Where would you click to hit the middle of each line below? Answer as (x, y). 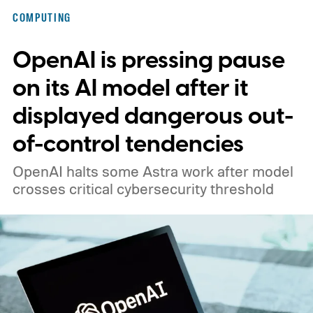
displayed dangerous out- (153, 116)
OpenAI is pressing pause (148, 60)
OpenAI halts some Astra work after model (153, 171)
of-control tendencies (128, 144)
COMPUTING (42, 17)
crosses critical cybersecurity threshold (143, 188)
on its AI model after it (130, 88)
